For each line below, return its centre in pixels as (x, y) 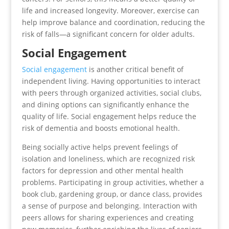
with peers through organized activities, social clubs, (111, 93)
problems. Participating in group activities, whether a (113, 182)
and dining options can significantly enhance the (105, 105)
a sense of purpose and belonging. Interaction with (109, 206)
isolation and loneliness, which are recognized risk (108, 159)
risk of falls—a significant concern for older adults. (108, 34)
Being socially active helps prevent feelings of (100, 147)
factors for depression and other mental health (102, 170)
